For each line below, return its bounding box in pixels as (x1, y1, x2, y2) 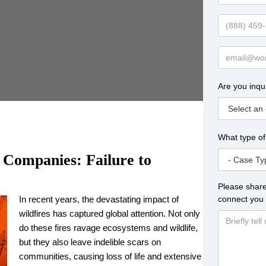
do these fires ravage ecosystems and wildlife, (19, 223, 198, 233)
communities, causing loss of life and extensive (19, 251, 201, 261)
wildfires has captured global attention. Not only (19, 208, 200, 218)
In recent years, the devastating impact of (19, 194, 179, 204)
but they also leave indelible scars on (19, 237, 161, 247)
